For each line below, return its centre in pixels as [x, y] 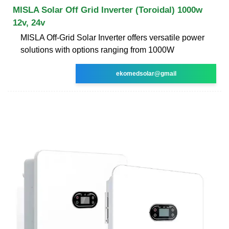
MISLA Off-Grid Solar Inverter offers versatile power [112, 37]
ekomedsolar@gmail [146, 73]
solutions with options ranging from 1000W [97, 50]
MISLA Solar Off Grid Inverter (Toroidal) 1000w [108, 10]
